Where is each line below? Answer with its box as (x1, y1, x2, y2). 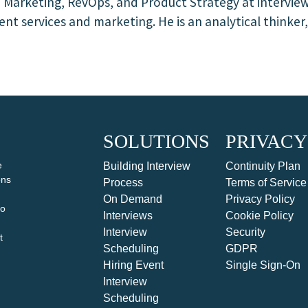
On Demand (102, 193, 162, 205)
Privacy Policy (225, 193, 296, 205)
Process (102, 177, 143, 188)
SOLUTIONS (102, 131, 210, 152)
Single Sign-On (225, 259, 301, 271)
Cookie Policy (225, 210, 294, 221)
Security (225, 226, 266, 238)
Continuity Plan (225, 160, 301, 172)
